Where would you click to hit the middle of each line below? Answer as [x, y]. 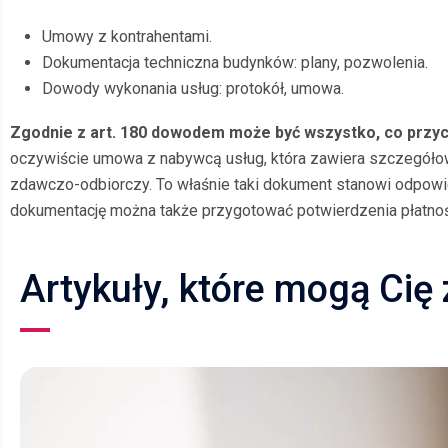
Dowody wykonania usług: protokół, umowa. [193, 88]
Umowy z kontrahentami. [127, 36]
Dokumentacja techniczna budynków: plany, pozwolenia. [235, 62]
